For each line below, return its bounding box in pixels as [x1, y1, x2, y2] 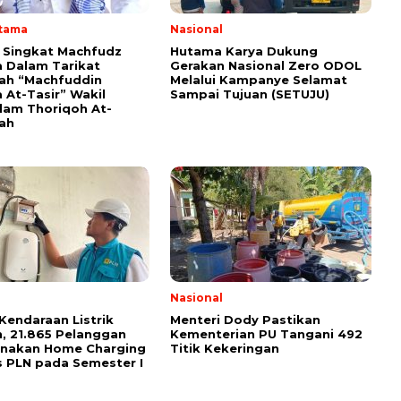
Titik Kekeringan [170, 341, 279, 356]
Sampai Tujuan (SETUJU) [170, 87, 329, 102]
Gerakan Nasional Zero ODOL [170, 58, 362, 73]
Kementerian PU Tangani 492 [170, 327, 363, 342]
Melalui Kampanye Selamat [170, 73, 347, 88]
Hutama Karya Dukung [170, 44, 318, 59]
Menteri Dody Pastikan [170, 312, 320, 328]
